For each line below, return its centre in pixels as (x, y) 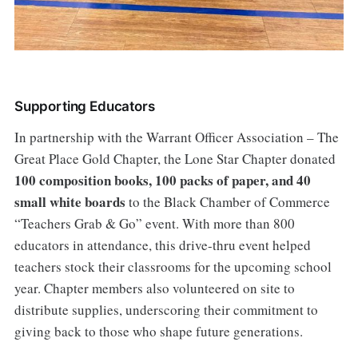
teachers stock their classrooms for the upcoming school (173, 266)
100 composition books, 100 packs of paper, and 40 (162, 180)
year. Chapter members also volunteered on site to (154, 288)
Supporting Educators (84, 106)
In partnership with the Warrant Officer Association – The (176, 137)
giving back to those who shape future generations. (158, 331)
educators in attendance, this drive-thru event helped (162, 245)
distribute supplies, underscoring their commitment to (166, 309)
